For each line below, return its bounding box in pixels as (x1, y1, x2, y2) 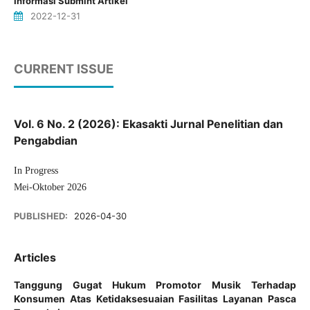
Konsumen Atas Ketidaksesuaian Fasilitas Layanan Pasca (13, 293, 297, 305)
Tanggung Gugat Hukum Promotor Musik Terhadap (13, 279, 297, 291)
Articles (13, 250, 56, 265)
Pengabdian (13, 134, 77, 148)
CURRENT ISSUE (13, 62, 113, 77)
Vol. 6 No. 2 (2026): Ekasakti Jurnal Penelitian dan (13, 117, 283, 131)
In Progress (13, 165, 58, 176)
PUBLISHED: (13, 210, 70, 222)
